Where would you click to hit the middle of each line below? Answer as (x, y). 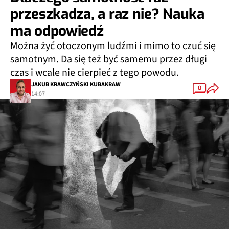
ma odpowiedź (57, 31)
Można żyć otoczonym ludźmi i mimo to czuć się (113, 46)
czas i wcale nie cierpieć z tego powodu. (95, 73)
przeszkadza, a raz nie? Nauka (107, 14)
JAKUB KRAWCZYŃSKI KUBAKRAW (76, 84)
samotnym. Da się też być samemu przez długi (109, 60)
